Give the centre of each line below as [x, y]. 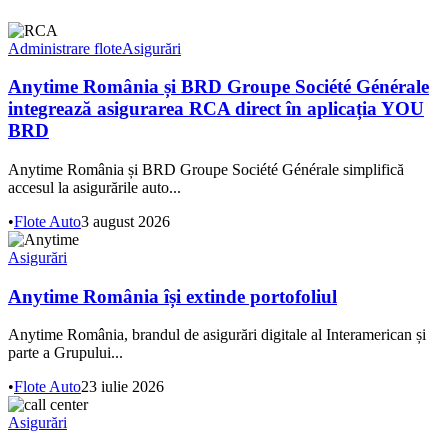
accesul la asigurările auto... [94, 187]
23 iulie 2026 [122, 387]
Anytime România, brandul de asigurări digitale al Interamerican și [217, 335]
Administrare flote [65, 48]
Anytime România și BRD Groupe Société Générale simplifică [206, 169]
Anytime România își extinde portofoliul [172, 296]
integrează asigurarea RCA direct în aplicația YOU [216, 109]
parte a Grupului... [65, 353]
